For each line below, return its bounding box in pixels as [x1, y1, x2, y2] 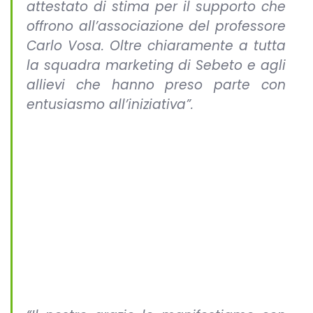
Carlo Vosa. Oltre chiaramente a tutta [27, 36, 286, 55]
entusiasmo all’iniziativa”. [27, 94, 194, 114]
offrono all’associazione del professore [27, 16, 286, 36]
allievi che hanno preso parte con [27, 75, 286, 94]
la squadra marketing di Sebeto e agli [27, 55, 286, 75]
